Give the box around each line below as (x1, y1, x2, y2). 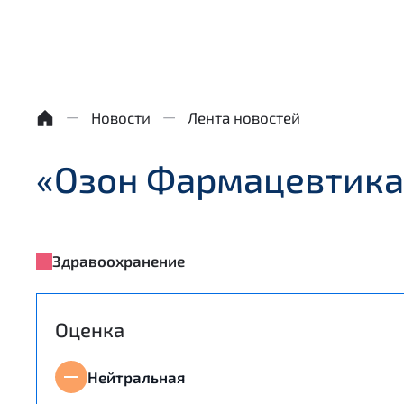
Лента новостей (188, 108, 300, 126)
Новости (91, 108, 151, 126)
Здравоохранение (52, 252, 185, 270)
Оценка (55, 317, 124, 341)
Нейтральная (87, 367, 185, 386)
